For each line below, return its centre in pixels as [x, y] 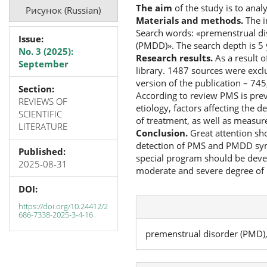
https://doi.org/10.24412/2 [63, 206]
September [44, 64]
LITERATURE [43, 126]
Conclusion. [162, 133]
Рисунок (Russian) [63, 10]
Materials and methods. [189, 20]
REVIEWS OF [43, 101]
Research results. [175, 58]
